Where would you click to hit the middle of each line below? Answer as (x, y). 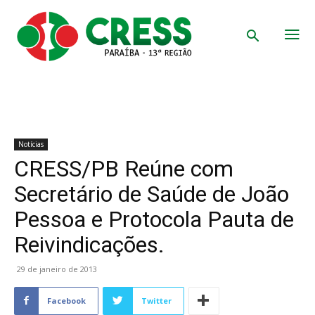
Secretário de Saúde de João (152, 194)
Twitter (156, 300)
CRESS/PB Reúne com (124, 168)
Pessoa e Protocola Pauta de (154, 219)
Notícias (31, 144)
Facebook (66, 300)
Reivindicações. (89, 244)
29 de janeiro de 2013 (57, 269)
